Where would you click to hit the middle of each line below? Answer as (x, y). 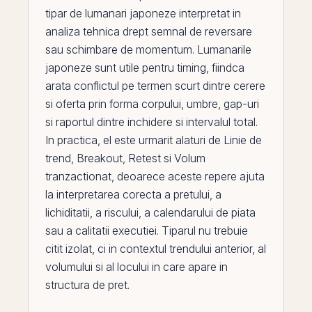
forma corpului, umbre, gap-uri (183, 104)
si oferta (67, 104)
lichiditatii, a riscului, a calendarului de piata (150, 212)
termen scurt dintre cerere (200, 86)
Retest (145, 158)
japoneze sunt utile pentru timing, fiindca (145, 68)
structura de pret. (87, 285)
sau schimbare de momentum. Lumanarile (148, 49)
